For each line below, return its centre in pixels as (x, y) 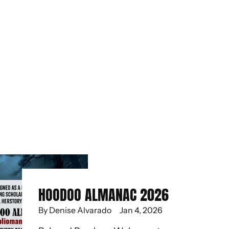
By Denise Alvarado (75, 210)
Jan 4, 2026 (141, 210)
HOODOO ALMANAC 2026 (104, 195)
